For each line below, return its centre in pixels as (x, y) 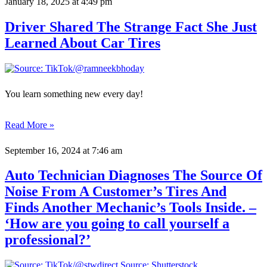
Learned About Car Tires (83, 43)
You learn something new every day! (74, 94)
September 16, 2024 (43, 150)
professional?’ (48, 240)
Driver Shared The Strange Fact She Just (131, 27)
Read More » (30, 125)
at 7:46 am (101, 150)
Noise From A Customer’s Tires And (116, 192)
